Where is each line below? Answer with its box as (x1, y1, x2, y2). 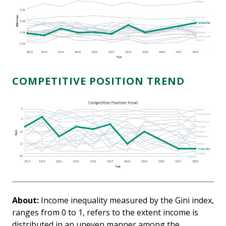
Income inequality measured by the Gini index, (39, 194, 214, 206)
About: (12, 194, 39, 206)
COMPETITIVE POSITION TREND (12, 74, 185, 88)
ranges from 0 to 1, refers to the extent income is (12, 206, 198, 218)
